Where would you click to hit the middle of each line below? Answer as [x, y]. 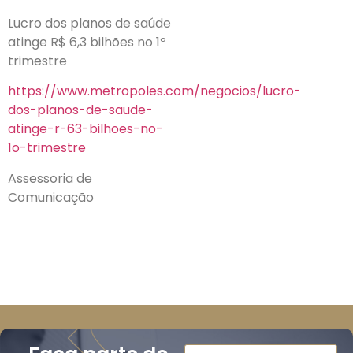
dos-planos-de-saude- [80, 110]
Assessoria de [50, 178]
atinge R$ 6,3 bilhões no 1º [87, 42]
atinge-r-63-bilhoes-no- [85, 129]
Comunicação [51, 197]
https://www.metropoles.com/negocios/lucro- [154, 91]
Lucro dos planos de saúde [89, 23]
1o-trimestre [47, 148]
